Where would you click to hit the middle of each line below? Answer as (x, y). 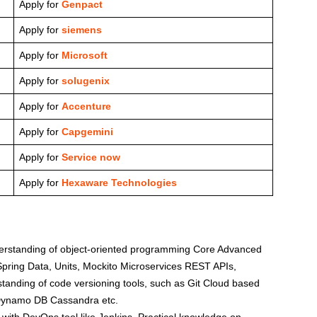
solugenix (86, 81)
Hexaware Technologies (119, 183)
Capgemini (87, 132)
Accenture (85, 106)
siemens (82, 30)
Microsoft (85, 56)
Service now (91, 157)
